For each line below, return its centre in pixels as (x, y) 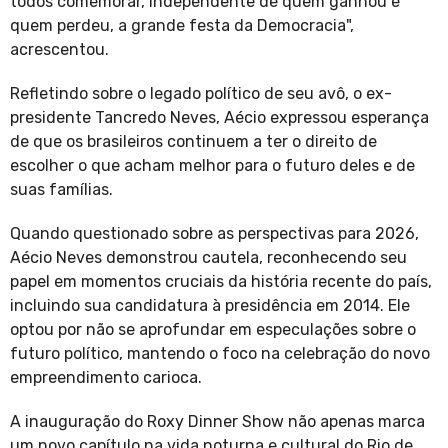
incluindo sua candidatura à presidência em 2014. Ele (210, 306)
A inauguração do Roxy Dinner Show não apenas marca (217, 422)
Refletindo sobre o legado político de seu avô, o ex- (201, 94)
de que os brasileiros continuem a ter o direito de (193, 142)
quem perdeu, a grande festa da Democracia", (182, 26)
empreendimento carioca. (106, 378)
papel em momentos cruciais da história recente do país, (221, 282)
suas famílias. (61, 190)
